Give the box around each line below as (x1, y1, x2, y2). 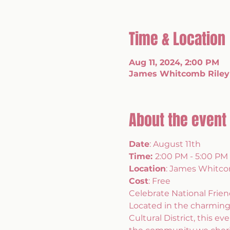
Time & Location (128, 28, 225, 50)
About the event (128, 109, 226, 131)
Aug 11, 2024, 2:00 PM (128, 57, 219, 67)
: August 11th (149, 139, 203, 149)
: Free (148, 176, 170, 186)
